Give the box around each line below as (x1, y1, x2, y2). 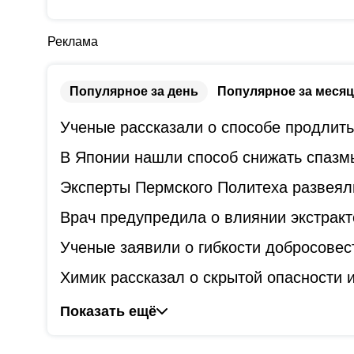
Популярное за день (70, 85, 198, 99)
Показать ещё (60, 303, 156, 320)
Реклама (47, 35, 98, 49)
